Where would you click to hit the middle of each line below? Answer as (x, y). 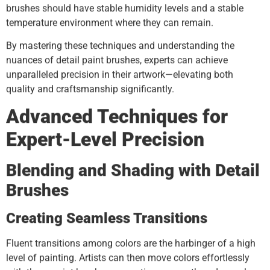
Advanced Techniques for (117, 117)
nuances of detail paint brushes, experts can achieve (117, 60)
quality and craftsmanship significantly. (90, 89)
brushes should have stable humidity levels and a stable (125, 8)
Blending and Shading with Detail (133, 171)
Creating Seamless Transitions (107, 218)
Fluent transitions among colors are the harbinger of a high (131, 243)
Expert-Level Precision (105, 140)
